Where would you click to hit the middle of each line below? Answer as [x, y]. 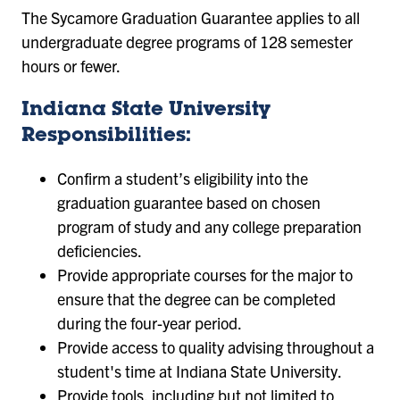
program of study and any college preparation [209, 226]
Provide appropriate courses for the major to [205, 274]
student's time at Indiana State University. [200, 371]
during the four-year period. [150, 322]
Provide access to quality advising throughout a [216, 346]
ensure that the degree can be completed [196, 298]
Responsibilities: [106, 136]
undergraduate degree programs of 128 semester [187, 42]
